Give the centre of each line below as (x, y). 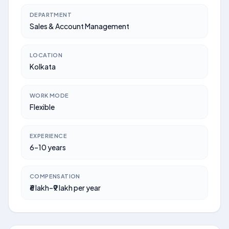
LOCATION (46, 55)
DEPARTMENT (51, 15)
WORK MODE (49, 95)
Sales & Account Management (79, 26)
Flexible (42, 107)
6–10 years (48, 147)
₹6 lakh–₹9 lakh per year (65, 188)
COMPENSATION (55, 176)
